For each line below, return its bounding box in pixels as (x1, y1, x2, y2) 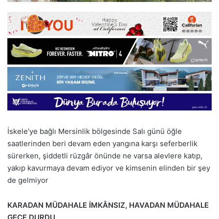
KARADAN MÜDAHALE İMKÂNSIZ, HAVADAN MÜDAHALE (7, 200, 209, 210)
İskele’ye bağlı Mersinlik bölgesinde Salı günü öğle (7, 126, 182, 136)
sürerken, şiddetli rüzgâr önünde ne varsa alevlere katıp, (7, 151, 202, 160)
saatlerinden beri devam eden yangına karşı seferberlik (7, 138, 197, 148)
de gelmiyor (7, 175, 48, 185)
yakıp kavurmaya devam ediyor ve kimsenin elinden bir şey (7, 163, 210, 173)
